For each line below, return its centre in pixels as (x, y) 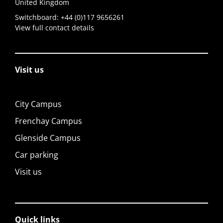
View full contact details (55, 28)
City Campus (38, 104)
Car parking (37, 155)
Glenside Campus (48, 138)
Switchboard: (38, 17)
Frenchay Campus (49, 121)
